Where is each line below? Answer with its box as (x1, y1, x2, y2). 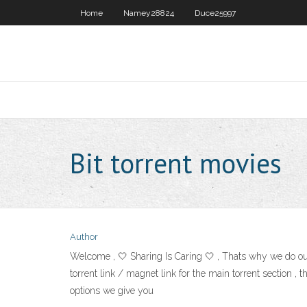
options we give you (70, 285, 153, 296)
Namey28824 (123, 8, 174, 18)
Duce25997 (195, 8, 236, 18)
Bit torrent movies (70, 145, 282, 181)
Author (70, 232, 98, 242)
